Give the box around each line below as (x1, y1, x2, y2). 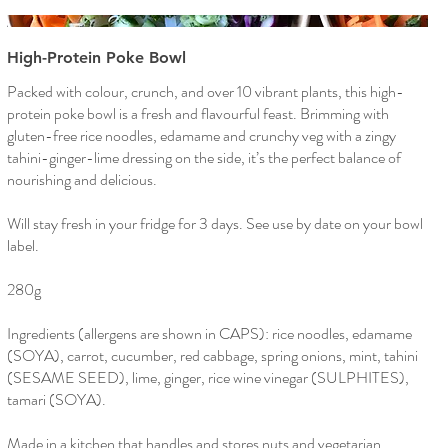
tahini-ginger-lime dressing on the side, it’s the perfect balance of (6, 146, 401, 170)
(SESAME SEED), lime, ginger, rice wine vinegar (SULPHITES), (6, 366, 409, 390)
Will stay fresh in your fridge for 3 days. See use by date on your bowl (6, 212, 423, 236)
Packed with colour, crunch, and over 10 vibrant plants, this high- (6, 80, 404, 104)
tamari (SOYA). (6, 388, 106, 412)
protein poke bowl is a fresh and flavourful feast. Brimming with (6, 102, 389, 126)
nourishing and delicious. (6, 168, 157, 192)
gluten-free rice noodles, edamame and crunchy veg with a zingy (6, 124, 396, 148)
